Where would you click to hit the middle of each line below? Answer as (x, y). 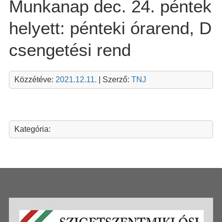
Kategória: (32, 129)
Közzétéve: (35, 79)
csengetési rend (70, 50)
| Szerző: (114, 79)
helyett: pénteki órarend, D (110, 28)
